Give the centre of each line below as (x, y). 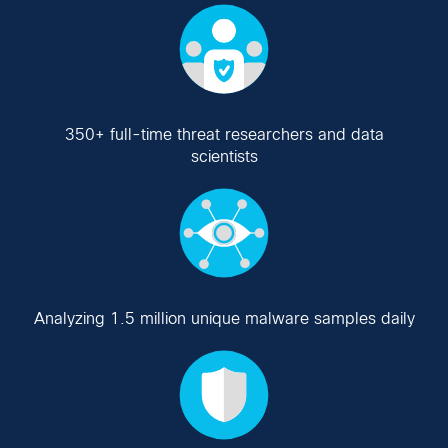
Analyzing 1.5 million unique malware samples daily (224, 318)
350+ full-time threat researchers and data (224, 134)
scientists (224, 156)
